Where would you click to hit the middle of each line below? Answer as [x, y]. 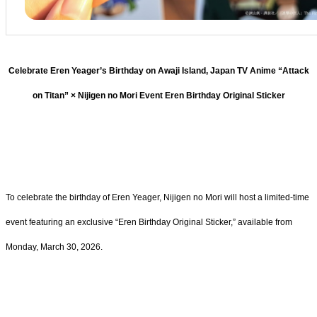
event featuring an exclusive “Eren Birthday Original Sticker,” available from [149, 222]
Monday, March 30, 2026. [54, 247]
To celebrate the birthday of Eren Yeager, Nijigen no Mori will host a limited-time [157, 197]
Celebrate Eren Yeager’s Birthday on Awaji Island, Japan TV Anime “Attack [158, 71]
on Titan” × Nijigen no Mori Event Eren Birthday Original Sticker [158, 96]
